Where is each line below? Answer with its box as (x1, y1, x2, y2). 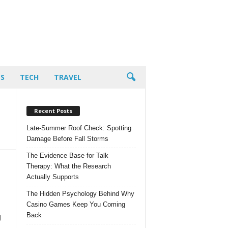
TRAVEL (53, 72, 81, 82)
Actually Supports (26, 173, 79, 181)
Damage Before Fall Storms (26, 134, 108, 142)
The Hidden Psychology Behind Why (26, 189, 134, 197)
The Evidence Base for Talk (26, 151, 108, 159)
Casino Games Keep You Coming (26, 200, 125, 208)
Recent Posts (34, 106, 72, 115)
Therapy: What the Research (26, 162, 111, 170)
